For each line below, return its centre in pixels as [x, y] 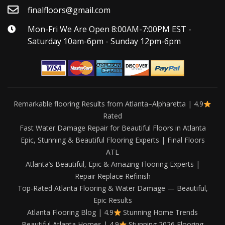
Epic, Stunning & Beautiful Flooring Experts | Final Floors [113, 140]
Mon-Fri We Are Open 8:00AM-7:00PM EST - [109, 29]
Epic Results [113, 200]
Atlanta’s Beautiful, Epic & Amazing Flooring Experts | [113, 164]
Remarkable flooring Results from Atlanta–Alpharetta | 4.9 [109, 104]
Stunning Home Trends [160, 212]
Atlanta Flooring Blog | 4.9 [70, 212]
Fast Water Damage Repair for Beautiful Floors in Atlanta [113, 128]
